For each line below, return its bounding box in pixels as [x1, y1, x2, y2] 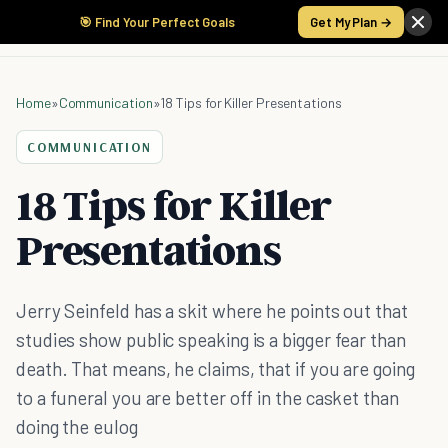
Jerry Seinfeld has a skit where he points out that [16, 299, 408, 322]
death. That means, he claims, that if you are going [16, 357, 415, 380]
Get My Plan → [310, 14, 392, 30]
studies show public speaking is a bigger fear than [16, 328, 406, 351]
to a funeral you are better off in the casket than [16, 386, 399, 409]
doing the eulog [16, 415, 138, 438]
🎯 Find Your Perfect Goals [79, 14, 235, 30]
